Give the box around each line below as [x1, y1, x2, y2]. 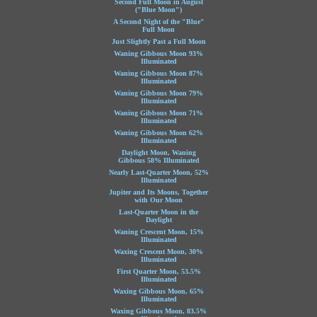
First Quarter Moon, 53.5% [116, 267, 201, 275]
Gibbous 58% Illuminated [117, 156, 200, 164]
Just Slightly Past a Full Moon [111, 38, 206, 45]
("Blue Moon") [135, 6, 182, 13]
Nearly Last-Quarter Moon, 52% [108, 168, 209, 176]
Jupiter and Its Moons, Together [109, 188, 208, 196]
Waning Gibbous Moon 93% [114, 50, 203, 57]
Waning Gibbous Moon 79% [114, 89, 203, 97]
